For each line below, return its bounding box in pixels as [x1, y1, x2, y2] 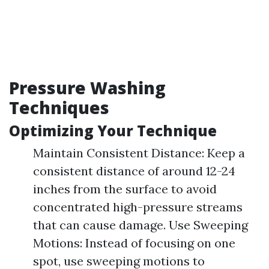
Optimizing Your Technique [9, 120, 217, 141]
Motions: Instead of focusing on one [33, 235, 235, 250]
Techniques [9, 95, 109, 119]
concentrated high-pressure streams [33, 199, 243, 214]
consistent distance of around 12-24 [33, 163, 235, 178]
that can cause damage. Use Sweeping [33, 217, 248, 232]
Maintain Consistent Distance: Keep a [33, 145, 245, 160]
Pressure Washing [9, 76, 166, 99]
